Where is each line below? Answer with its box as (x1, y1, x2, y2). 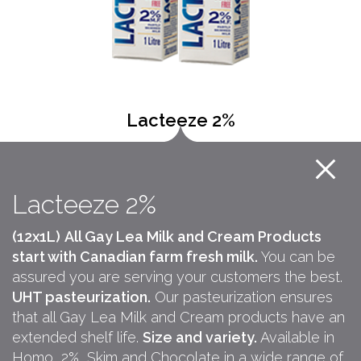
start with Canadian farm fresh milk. (12, 247, 258, 265)
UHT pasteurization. (12, 288, 151, 305)
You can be (258, 247, 335, 265)
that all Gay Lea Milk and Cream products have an (12, 308, 345, 326)
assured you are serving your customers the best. (12, 268, 342, 285)
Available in (257, 328, 334, 346)
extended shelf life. (12, 328, 143, 346)
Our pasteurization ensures (151, 288, 333, 305)
